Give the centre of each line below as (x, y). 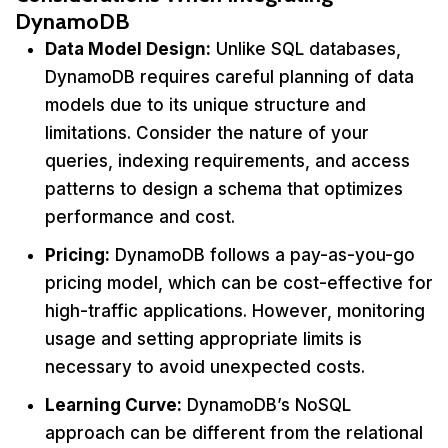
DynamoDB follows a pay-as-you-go (262, 255)
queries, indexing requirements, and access (227, 161)
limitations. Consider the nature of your (207, 133)
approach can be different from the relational (234, 433)
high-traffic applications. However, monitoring (235, 311)
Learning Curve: (113, 405)
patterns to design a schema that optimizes (224, 189)
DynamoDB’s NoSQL (266, 405)
